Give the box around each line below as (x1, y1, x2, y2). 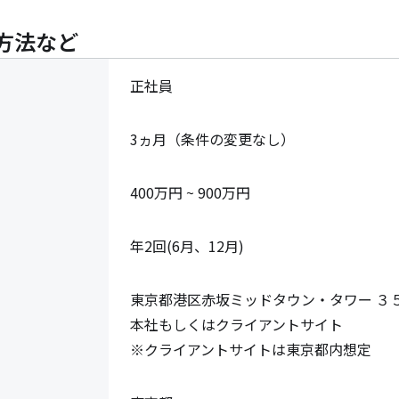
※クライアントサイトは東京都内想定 (130, 338, 371, 360)
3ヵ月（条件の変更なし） (130, 127, 295, 150)
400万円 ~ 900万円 (130, 181, 250, 203)
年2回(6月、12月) (130, 234, 244, 256)
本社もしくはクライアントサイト (130, 313, 343, 335)
